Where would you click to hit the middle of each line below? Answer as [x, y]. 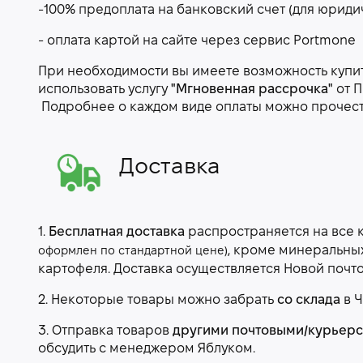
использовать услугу [105, 90]
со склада [309, 300]
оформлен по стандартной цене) [133, 252]
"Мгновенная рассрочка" [252, 90]
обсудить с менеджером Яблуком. [147, 349]
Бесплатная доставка [117, 232]
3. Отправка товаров [105, 331]
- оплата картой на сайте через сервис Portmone [197, 41]
